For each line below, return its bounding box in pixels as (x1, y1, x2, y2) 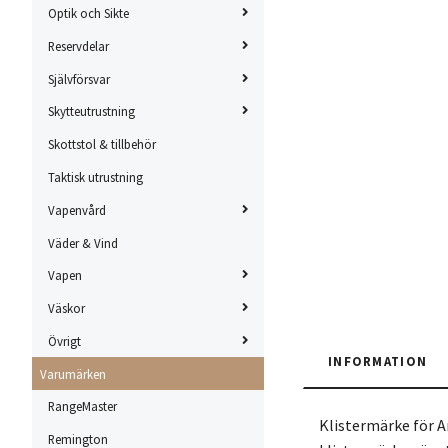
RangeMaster (48, 398, 117, 415)
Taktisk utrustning (48, 169, 143, 186)
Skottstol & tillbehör (48, 136, 156, 153)
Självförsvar (48, 70, 110, 87)
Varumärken (40, 365, 106, 382)
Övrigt (48, 332, 81, 349)
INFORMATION (328, 352, 428, 369)
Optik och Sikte (48, 5, 129, 22)
